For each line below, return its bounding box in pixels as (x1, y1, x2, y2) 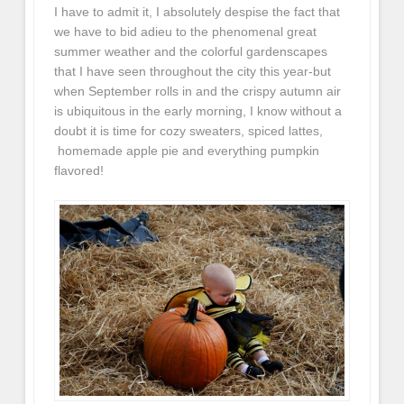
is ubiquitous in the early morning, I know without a (54, 103, 343, 118)
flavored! (54, 162, 105, 178)
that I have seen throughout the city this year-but (54, 63, 332, 78)
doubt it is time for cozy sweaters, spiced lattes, (54, 123, 324, 138)
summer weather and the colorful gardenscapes (54, 43, 328, 59)
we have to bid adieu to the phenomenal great (54, 23, 317, 39)
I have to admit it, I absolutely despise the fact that (54, 4, 341, 19)
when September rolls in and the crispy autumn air (54, 83, 342, 98)
